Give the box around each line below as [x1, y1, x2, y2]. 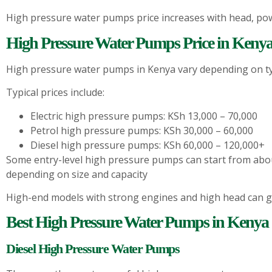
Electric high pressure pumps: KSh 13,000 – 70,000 [30, 109, 257, 123]
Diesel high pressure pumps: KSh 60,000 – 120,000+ [30, 138, 265, 152]
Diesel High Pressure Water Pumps [6, 241, 179, 257]
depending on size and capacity [6, 167, 148, 181]
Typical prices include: [6, 86, 104, 100]
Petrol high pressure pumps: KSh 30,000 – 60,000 [30, 123, 253, 137]
